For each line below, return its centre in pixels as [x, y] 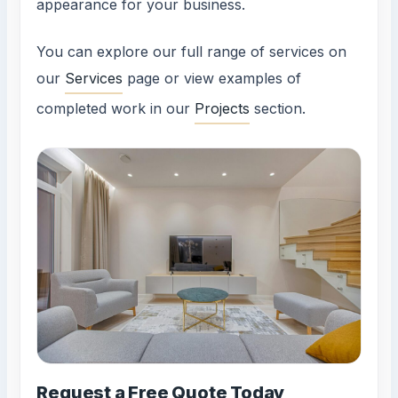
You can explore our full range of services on [192, 52]
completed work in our [116, 109]
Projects [223, 109]
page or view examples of [212, 79]
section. [278, 109]
